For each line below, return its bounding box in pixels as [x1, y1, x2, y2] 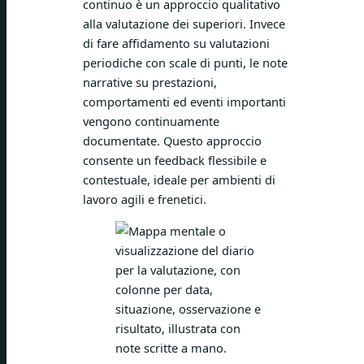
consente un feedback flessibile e [83, 151, 266, 168]
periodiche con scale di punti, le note [83, 54, 288, 71]
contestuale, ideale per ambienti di [83, 171, 275, 188]
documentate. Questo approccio [83, 132, 262, 149]
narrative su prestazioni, [83, 73, 217, 90]
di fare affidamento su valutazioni [83, 34, 270, 51]
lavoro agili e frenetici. [83, 190, 206, 207]
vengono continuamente [83, 112, 219, 129]
